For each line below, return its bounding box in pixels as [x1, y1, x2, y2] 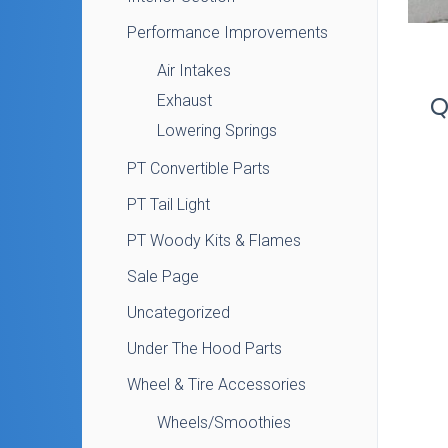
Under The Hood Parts [127, 339, 282, 358]
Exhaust [157, 91, 212, 110]
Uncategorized [127, 303, 230, 322]
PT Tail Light [127, 195, 210, 214]
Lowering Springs [157, 121, 277, 140]
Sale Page [127, 267, 199, 286]
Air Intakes [157, 61, 231, 80]
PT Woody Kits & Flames [127, 231, 301, 250]
